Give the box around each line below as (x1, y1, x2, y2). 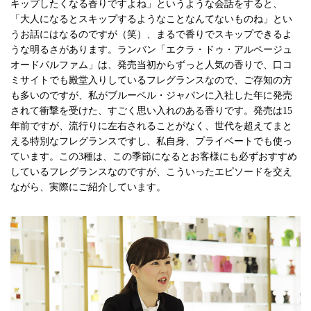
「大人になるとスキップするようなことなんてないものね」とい (10, 13, 292, 24)
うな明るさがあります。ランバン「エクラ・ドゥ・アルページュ (10, 44, 292, 55)
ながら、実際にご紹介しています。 (10, 181, 166, 192)
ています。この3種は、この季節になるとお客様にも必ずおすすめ (10, 151, 297, 162)
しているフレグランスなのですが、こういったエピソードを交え (10, 166, 292, 177)
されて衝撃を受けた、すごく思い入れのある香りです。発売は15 (10, 105, 292, 116)
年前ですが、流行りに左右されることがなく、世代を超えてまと (10, 120, 292, 131)
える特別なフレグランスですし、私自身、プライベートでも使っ (10, 135, 292, 146)
